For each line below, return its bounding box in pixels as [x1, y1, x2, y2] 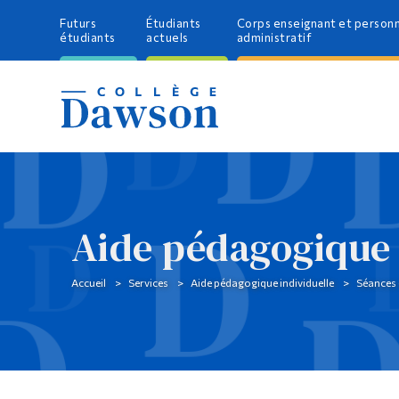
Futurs [60, 16, 97, 30]
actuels [146, 30, 189, 45]
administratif [236, 30, 313, 45]
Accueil [70, 276, 106, 289]
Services [127, 276, 168, 289]
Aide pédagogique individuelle [190, 276, 334, 289]
